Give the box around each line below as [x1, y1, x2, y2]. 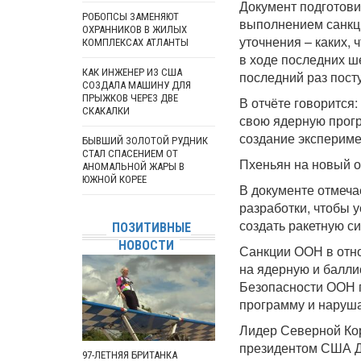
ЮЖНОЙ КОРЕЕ [82, 173, 147, 185]
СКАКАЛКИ [82, 105, 130, 117]
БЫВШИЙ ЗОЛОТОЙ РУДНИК [82, 135, 208, 147]
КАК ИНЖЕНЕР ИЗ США [82, 66, 182, 78]
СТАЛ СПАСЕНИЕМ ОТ [82, 147, 178, 160]
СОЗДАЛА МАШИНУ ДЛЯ [82, 79, 191, 91]
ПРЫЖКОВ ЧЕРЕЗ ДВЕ [82, 92, 178, 104]
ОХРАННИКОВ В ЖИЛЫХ [82, 23, 187, 35]
